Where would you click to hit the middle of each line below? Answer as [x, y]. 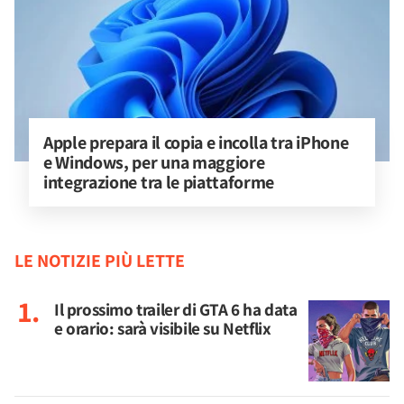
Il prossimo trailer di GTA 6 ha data [176, 309]
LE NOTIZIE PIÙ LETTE [100, 261]
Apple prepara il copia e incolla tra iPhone [197, 142]
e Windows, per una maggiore [156, 162]
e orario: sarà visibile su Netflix [163, 328]
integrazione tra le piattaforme [159, 182]
